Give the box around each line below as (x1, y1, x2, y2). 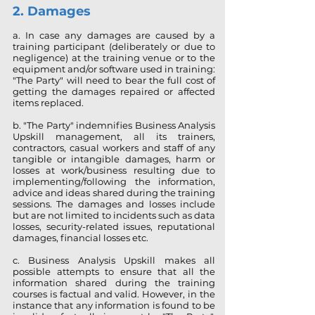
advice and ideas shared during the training (13, 187, 215, 198)
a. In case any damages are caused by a (13, 30, 215, 41)
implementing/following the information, (13, 176, 215, 187)
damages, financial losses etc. (13, 232, 148, 243)
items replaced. (13, 97, 84, 108)
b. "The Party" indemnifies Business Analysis (13, 120, 215, 131)
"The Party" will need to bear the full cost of (13, 75, 215, 86)
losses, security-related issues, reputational (13, 221, 215, 232)
